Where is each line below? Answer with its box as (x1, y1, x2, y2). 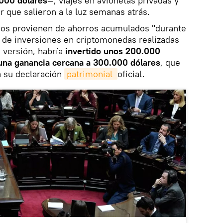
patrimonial (67, 68, 115, 80)
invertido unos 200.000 (63, 45, 160, 57)
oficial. (117, 68, 145, 80)
